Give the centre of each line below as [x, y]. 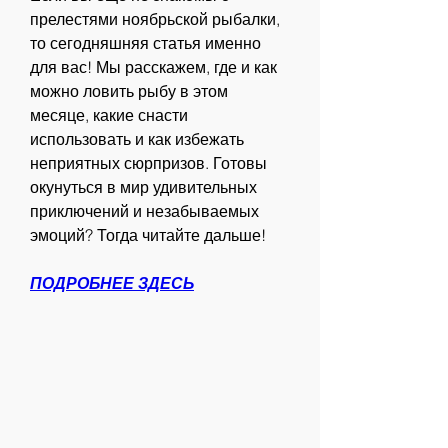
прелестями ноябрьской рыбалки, [155, 19]
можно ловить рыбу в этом [129, 91]
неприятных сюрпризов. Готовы [148, 163]
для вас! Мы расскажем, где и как [153, 67]
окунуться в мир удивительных [143, 187]
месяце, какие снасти [109, 115]
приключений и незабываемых [144, 211]
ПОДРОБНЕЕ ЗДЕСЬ [112, 283]
